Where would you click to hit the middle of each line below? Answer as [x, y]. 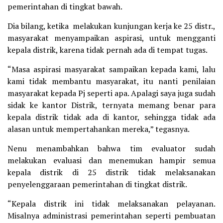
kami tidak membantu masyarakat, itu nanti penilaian [111, 81]
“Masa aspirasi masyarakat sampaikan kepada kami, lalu [111, 69]
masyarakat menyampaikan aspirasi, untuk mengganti [111, 38]
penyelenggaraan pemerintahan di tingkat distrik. [97, 184]
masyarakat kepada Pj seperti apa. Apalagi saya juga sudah [111, 93]
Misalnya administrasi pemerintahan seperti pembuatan [111, 216]
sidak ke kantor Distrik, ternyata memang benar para [111, 105]
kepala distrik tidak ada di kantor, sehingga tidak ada [111, 117]
